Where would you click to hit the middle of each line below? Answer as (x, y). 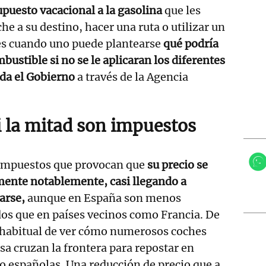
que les (183, 10)
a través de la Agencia (132, 77)
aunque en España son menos (103, 198)
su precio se (178, 164)
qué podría (191, 43)
